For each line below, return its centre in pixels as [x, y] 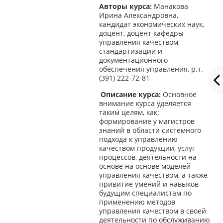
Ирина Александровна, [138, 16]
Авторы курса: [126, 7]
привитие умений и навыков [149, 184]
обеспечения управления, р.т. [151, 69]
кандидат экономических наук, [151, 25]
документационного [133, 60]
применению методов [137, 202]
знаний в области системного [150, 130]
